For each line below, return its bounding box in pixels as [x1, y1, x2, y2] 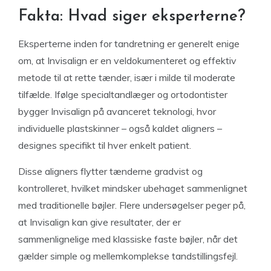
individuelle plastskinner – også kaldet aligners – [18, 122, 222, 134]
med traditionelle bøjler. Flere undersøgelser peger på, [18, 199, 246, 211]
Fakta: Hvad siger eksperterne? [18, 8, 246, 25]
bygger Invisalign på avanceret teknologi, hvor [18, 105, 216, 117]
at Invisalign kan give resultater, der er [18, 216, 181, 228]
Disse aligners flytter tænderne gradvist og [18, 165, 203, 177]
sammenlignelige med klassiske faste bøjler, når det [18, 233, 238, 245]
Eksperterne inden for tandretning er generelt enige [18, 38, 240, 50]
